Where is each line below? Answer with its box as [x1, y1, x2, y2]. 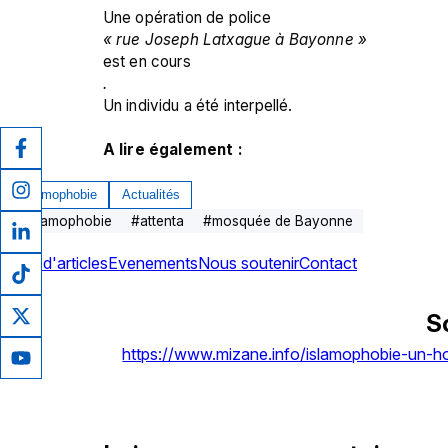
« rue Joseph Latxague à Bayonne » [102, 29, 372, 49]
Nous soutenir [198, 253, 299, 274]
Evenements [108, 253, 198, 274]
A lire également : [102, 139, 246, 159]
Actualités [121, 187, 180, 203]
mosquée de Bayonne [211, 213, 353, 230]
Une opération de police [102, 7, 276, 27]
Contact [299, 253, 357, 274]
